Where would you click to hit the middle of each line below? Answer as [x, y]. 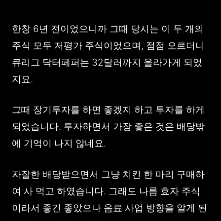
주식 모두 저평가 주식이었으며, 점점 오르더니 [108, 45]
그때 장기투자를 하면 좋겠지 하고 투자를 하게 [108, 110]
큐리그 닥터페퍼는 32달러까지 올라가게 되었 [107, 62]
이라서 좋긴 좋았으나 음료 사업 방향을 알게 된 [110, 208]
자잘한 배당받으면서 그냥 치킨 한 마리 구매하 [108, 174]
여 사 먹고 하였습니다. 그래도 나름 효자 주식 [106, 191]
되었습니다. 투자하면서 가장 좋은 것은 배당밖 [108, 127]
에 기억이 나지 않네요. [59, 143]
